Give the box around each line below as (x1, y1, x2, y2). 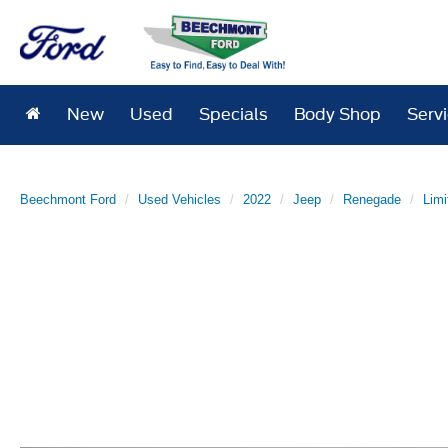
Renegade (343, 192, 401, 207)
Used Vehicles (138, 192, 221, 207)
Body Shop (294, 105, 382, 124)
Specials (199, 105, 269, 124)
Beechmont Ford (20, 192, 116, 207)
